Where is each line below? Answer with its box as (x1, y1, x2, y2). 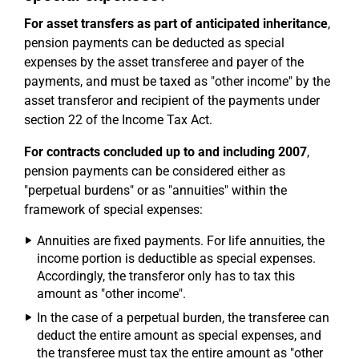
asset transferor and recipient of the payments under (24, 93, 320, 108)
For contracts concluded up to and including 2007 (24, 144, 307, 159)
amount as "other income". (37, 286, 186, 301)
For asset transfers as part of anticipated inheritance (24, 16, 328, 31)
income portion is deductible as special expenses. (37, 251, 316, 266)
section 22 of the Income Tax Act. (24, 112, 212, 127)
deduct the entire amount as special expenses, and (37, 328, 321, 343)
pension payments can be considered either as (24, 163, 285, 179)
